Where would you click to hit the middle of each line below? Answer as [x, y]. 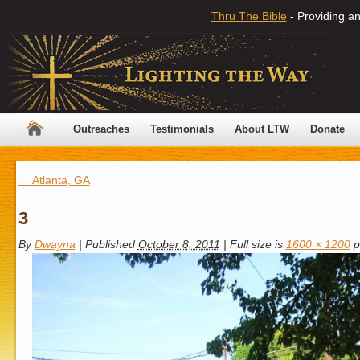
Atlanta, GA [59, 180]
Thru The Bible [249, 16]
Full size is [256, 244]
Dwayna [55, 244]
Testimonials [182, 129]
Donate [327, 129]
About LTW [262, 129]
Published [110, 244]
